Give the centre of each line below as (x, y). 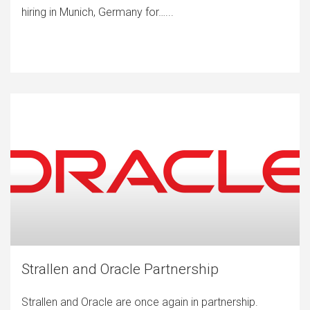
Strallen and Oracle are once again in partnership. (140, 302)
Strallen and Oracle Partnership (120, 269)
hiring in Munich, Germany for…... (98, 12)
